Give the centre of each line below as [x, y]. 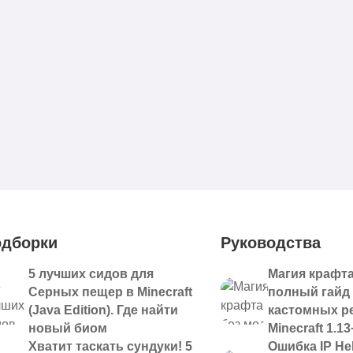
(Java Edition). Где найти [103, 310]
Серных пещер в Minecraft [110, 292]
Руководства [271, 243]
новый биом [67, 328]
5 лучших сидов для [91, 274]
